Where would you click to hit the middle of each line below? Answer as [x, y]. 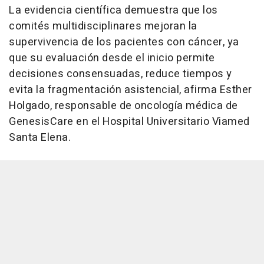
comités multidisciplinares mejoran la [103, 27]
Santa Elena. [40, 138]
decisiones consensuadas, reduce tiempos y [121, 74]
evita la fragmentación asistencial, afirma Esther [131, 90]
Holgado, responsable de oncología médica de [123, 106]
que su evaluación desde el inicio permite [112, 58]
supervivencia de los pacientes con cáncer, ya [124, 42]
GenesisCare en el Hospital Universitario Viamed [129, 122]
